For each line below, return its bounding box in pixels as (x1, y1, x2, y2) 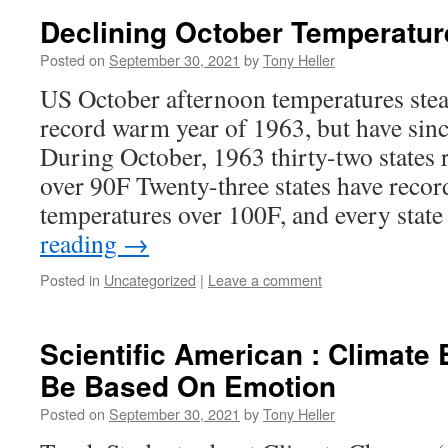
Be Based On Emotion (40, 365, 336, 406)
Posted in (40, 269, 100, 290)
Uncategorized (104, 269, 196, 290)
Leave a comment (208, 269, 322, 290)
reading (40, 226, 123, 260)
